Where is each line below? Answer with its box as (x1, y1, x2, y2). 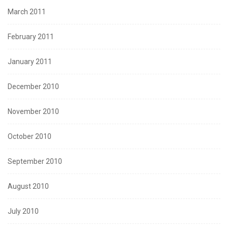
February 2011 (8, 33, 54, 41)
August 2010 (8, 182, 49, 191)
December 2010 (8, 82, 59, 91)
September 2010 (8, 157, 62, 166)
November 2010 (8, 107, 59, 116)
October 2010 (8, 132, 51, 141)
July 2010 (8, 207, 39, 216)
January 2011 (8, 58, 52, 66)
